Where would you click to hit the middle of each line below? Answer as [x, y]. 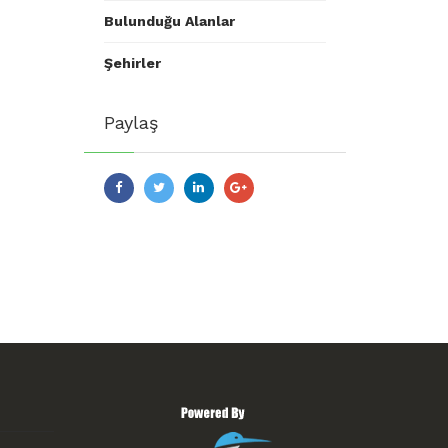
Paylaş [130, 122]
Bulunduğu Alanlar [169, 21]
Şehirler [132, 63]
